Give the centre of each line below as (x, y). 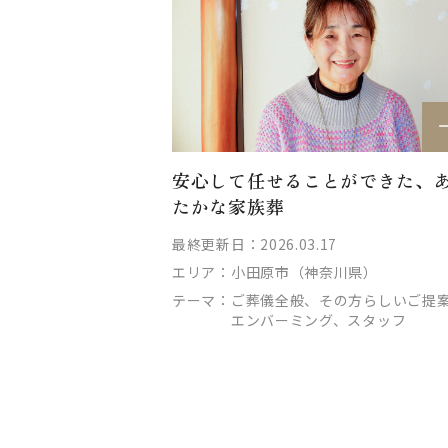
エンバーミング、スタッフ (318, 319)
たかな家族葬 (228, 205)
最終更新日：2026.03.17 (255, 243)
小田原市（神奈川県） (304, 271)
